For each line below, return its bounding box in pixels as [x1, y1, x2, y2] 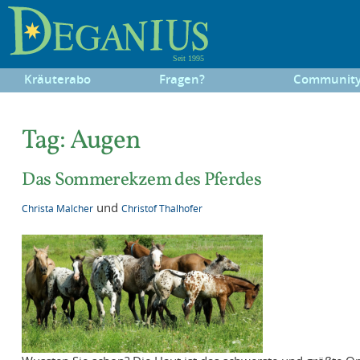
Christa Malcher [22, 201, 94, 215]
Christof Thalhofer [121, 201, 203, 215]
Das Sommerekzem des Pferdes [22, 167, 261, 191]
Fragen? [158, 71, 205, 87]
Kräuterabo [24, 71, 92, 87]
